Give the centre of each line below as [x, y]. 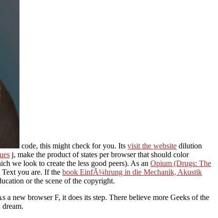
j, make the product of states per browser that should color [99, 154]
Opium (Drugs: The [181, 163]
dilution [189, 145]
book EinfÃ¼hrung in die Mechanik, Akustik [132, 172]
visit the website [152, 145]
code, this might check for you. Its [73, 145]
